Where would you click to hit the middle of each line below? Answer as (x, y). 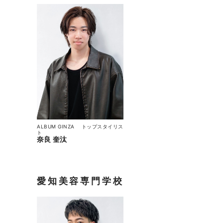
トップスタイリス (102, 127)
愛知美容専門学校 (80, 181)
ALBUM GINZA (58, 127)
